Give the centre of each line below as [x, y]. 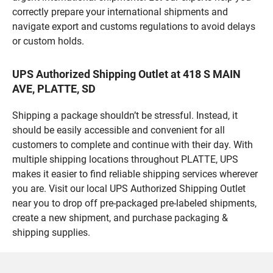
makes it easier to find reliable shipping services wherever [135, 174]
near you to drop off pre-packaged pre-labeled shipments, [134, 203]
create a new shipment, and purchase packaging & [120, 218]
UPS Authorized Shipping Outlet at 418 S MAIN [126, 74]
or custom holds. [48, 41]
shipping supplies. [51, 232]
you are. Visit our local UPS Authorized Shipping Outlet [129, 188]
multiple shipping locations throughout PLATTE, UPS [125, 159]
